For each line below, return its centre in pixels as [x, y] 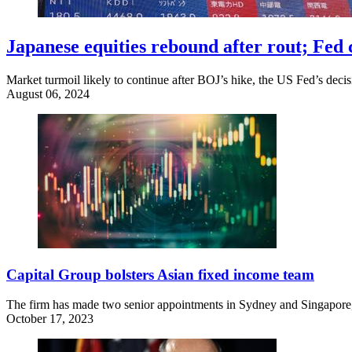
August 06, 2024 [48, 93]
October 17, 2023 [50, 319]
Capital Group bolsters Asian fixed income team [160, 274]
